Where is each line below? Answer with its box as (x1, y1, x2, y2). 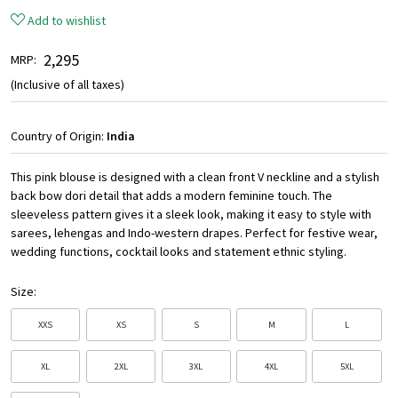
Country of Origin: (11, 128, 107, 145)
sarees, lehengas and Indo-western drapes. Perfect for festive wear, (11, 225, 378, 242)
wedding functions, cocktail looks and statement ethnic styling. (11, 243, 346, 260)
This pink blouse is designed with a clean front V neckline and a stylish (11, 169, 379, 186)
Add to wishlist (28, 12, 106, 29)
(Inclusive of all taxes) (11, 76, 124, 93)
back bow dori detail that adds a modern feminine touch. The (11, 187, 332, 204)
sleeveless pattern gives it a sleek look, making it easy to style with (11, 206, 371, 223)
